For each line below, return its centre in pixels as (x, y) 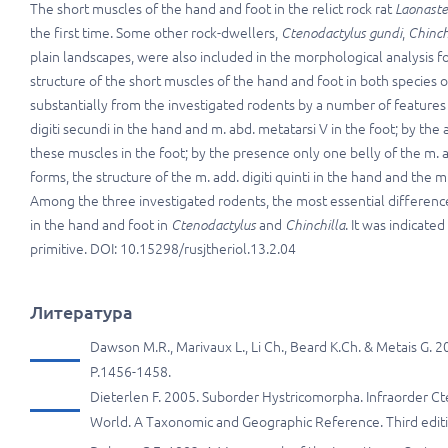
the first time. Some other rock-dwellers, (154, 33)
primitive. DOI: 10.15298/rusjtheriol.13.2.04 (163, 249)
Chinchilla (315, 225)
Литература (81, 312)
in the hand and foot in (100, 225)
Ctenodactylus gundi (340, 33)
